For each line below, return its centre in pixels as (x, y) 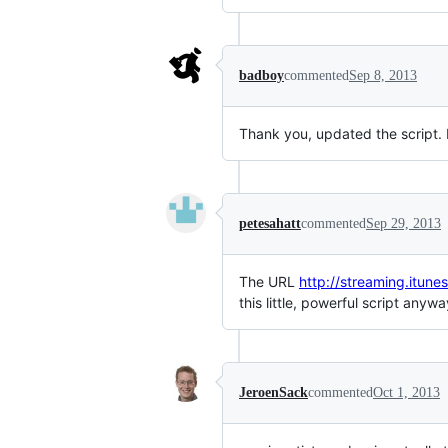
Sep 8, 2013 (383, 75)
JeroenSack (273, 392)
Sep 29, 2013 (403, 223)
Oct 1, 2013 (406, 392)
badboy (261, 75)
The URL (269, 281)
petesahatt (270, 223)
